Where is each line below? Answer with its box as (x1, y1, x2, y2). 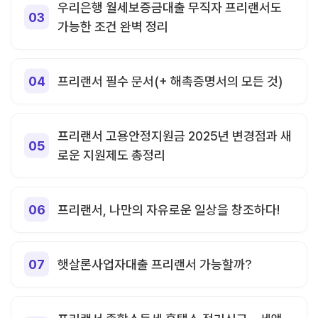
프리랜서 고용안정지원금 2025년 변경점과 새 (57, 128, 292, 143)
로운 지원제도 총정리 (57, 147, 165, 163)
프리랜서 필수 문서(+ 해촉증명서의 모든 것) (57, 73, 283, 89)
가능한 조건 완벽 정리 (57, 18, 168, 34)
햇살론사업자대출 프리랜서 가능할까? (57, 256, 252, 272)
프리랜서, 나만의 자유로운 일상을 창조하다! (57, 202, 280, 217)
